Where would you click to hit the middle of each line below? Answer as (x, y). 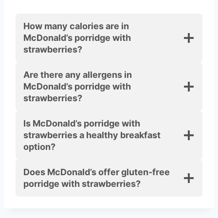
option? (39, 147)
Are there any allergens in (78, 75)
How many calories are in (76, 26)
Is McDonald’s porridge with (82, 124)
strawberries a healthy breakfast (92, 135)
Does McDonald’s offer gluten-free (97, 172)
